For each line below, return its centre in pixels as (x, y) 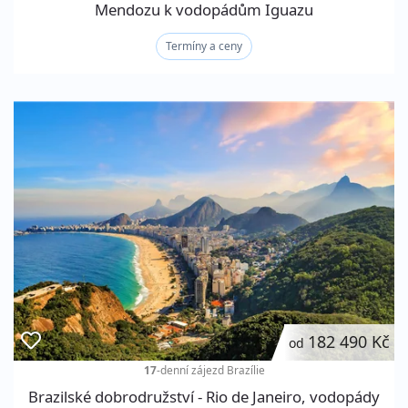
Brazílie (245, 369)
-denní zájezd (191, 369)
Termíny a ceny (204, 46)
